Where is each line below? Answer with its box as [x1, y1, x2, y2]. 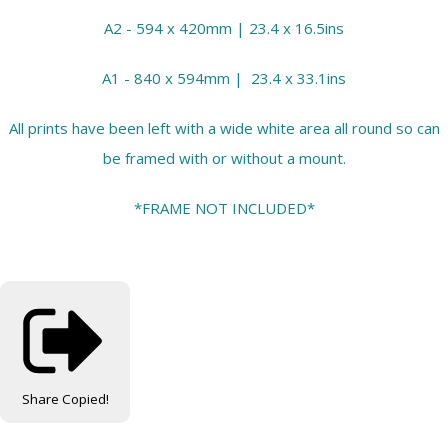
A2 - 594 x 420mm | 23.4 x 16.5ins [104, 18, 344, 39]
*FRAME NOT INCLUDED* [133, 198, 315, 219]
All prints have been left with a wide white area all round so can [8, 118, 440, 139]
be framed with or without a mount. [102, 148, 346, 169]
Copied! [61, 389, 109, 408]
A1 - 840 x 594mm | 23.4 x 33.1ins [102, 68, 346, 89]
